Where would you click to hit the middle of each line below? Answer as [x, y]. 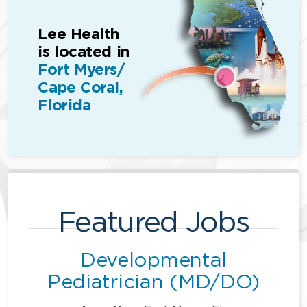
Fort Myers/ [82, 70]
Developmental [153, 259]
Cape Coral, [81, 88]
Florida [64, 106]
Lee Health [79, 34]
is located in [84, 52]
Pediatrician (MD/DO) [153, 281]
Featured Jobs [153, 221]
